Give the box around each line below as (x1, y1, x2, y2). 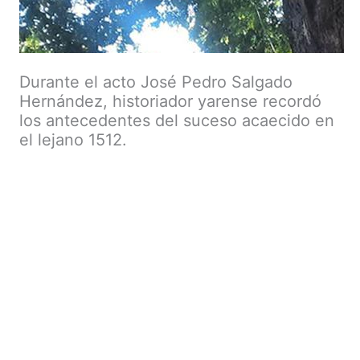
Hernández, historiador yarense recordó (19, 91, 321, 111)
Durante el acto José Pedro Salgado (19, 72, 292, 92)
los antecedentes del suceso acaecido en (19, 110, 334, 130)
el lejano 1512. (19, 129, 127, 149)
